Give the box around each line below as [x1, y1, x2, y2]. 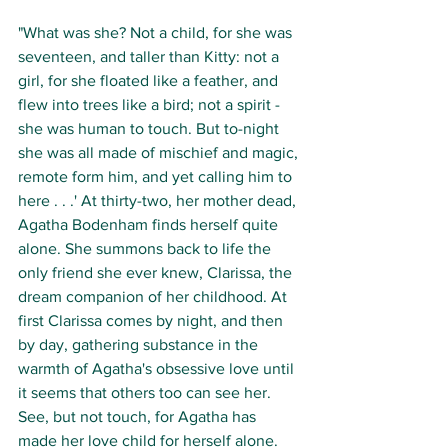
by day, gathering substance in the [18, 336, 262, 354]
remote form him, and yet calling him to [18, 168, 296, 186]
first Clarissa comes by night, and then [18, 312, 287, 330]
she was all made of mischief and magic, [18, 144, 302, 162]
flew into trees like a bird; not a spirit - [18, 96, 284, 114]
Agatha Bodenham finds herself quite [18, 216, 282, 234]
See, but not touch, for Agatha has [18, 408, 260, 426]
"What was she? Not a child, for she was [18, 24, 296, 42]
